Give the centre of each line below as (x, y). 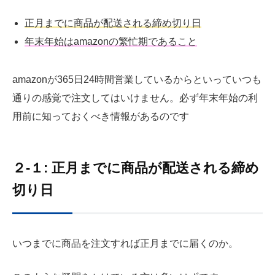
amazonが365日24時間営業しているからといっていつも (137, 80)
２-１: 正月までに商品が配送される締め (136, 168)
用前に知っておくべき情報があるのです (101, 117)
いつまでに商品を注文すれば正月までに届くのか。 (125, 243)
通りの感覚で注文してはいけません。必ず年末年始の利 (135, 98)
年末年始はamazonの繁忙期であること (111, 42)
